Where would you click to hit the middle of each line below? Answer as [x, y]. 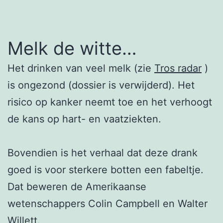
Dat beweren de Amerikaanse [77, 186]
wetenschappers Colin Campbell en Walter [108, 203]
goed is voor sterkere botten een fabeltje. [106, 169]
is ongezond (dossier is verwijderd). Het [101, 85]
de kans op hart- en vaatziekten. [84, 119]
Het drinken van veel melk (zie [81, 68]
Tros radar [178, 68]
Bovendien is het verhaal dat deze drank [103, 153]
